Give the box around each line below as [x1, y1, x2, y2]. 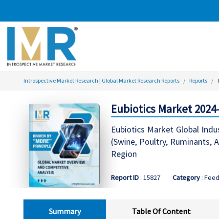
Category [172, 173, 200, 182]
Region [110, 148, 137, 160]
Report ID [110, 173, 139, 182]
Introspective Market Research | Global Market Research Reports [23, 77, 179, 84]
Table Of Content [131, 206, 191, 216]
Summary [49, 206, 81, 216]
